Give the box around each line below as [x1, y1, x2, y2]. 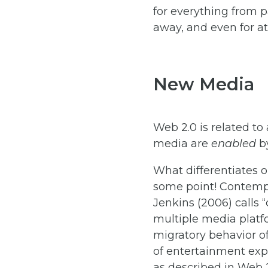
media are [153, 136, 211, 150]
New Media [153, 73, 254, 95]
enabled [211, 136, 256, 150]
